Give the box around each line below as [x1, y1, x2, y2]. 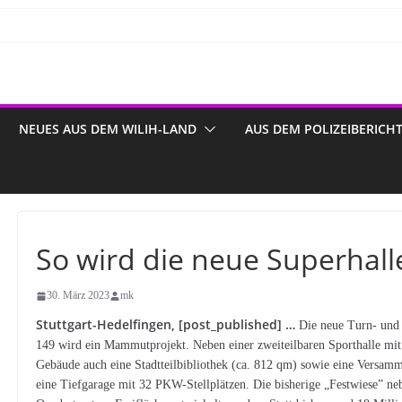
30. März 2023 [47, 289, 110, 301]
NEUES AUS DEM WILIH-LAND [19, 120, 197, 137]
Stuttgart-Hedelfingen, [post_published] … [36, 316, 300, 333]
